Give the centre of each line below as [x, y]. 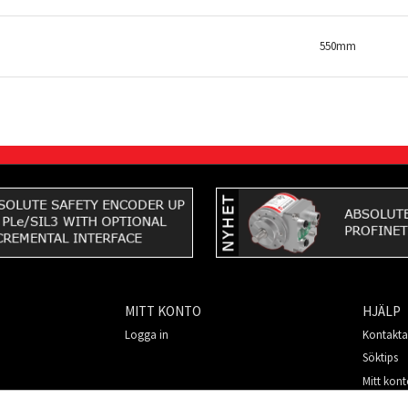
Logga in [147, 335]
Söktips [381, 358]
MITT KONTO [163, 311]
